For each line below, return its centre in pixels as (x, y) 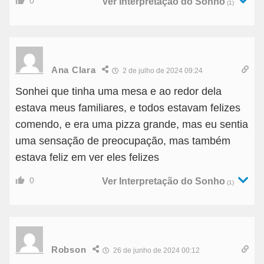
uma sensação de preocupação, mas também (123, 141)
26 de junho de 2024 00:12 (156, 251)
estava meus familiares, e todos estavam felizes (128, 108)
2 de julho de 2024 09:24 (162, 71)
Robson (69, 249)
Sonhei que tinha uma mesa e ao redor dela (118, 92)
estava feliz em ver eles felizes (87, 158)
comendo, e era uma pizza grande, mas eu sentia (132, 125)
